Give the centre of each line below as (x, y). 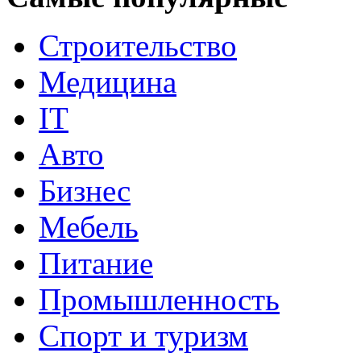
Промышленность (159, 299)
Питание (96, 263)
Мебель (89, 226)
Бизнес (85, 190)
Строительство (138, 45)
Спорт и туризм (143, 335)
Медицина (108, 81)
